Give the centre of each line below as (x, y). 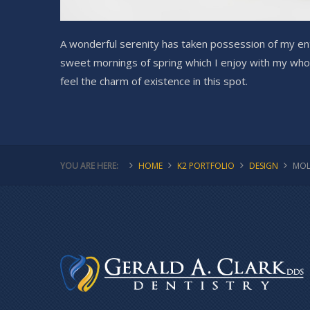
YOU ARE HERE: (89, 166)
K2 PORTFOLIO (206, 166)
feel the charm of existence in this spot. (154, 81)
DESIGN (264, 166)
